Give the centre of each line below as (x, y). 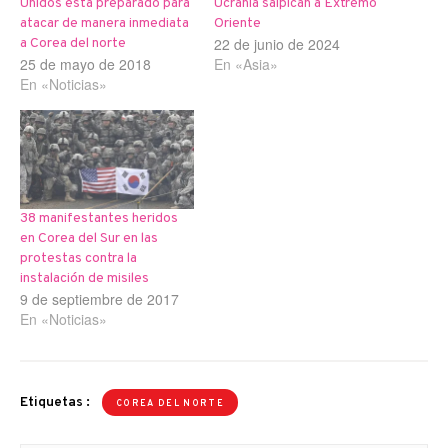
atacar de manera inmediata (104, 24)
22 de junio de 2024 (277, 44)
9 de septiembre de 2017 (99, 299)
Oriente (237, 24)
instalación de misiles (84, 279)
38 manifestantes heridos (99, 219)
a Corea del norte (73, 44)
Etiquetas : (56, 403)
